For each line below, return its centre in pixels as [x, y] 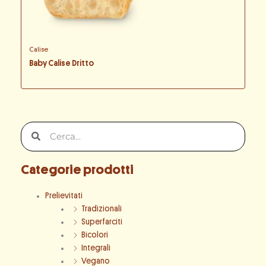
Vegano [95, 261]
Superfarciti [102, 221]
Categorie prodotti [77, 170]
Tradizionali [101, 208]
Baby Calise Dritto [61, 64]
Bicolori [94, 235]
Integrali [96, 248]
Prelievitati [64, 195]
